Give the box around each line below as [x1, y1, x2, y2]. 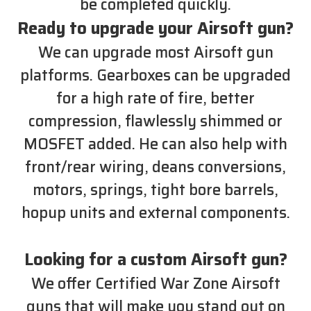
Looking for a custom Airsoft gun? [24, 246, 287, 273]
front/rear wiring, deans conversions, [25, 154, 286, 179]
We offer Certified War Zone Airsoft [31, 271, 280, 296]
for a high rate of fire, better [56, 85, 255, 110]
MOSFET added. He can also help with [24, 131, 287, 156]
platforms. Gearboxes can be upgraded [20, 62, 291, 87]
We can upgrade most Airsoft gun [37, 40, 274, 65]
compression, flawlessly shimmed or [28, 108, 283, 133]
